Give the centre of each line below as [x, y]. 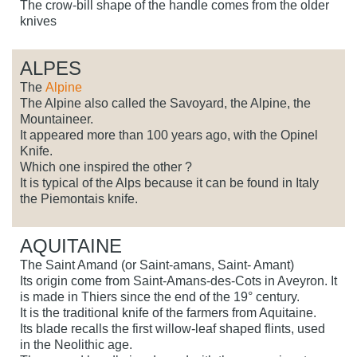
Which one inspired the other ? [106, 167]
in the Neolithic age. [76, 345]
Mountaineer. [57, 120]
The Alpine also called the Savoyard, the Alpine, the [165, 104]
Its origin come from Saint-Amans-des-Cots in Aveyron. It [178, 281]
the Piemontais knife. [79, 199]
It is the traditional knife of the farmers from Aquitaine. [168, 313]
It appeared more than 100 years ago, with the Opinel [169, 135]
